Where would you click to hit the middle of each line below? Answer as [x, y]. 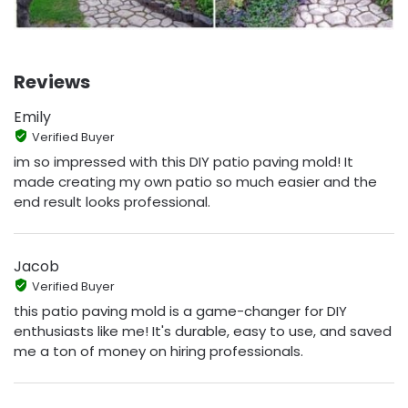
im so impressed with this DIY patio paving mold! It [184, 162]
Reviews [52, 82]
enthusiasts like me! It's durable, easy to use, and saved [203, 331]
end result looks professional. [112, 202]
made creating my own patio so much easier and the [195, 182]
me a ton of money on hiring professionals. [158, 352]
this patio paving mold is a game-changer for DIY [180, 311]
